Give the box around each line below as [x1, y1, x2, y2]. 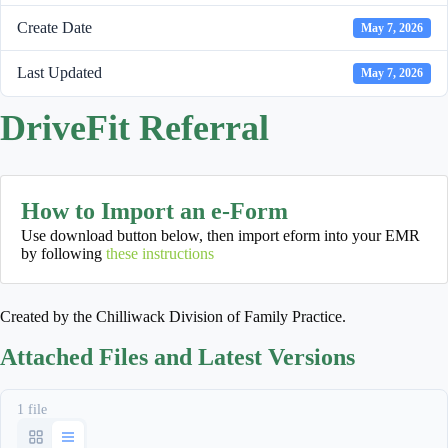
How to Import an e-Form [21, 197, 288, 224]
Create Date [17, 19, 92, 37]
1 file [17, 401, 47, 417]
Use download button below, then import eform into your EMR [21, 226, 420, 244]
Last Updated [17, 64, 102, 82]
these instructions [106, 244, 214, 262]
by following [21, 244, 106, 262]
